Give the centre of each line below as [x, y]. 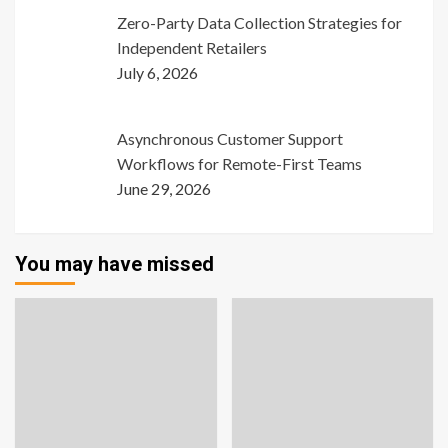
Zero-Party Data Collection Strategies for [259, 23]
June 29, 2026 [164, 189]
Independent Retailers [192, 48]
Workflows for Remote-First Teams [239, 164]
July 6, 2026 [157, 73]
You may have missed [114, 264]
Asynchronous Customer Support [230, 139]
